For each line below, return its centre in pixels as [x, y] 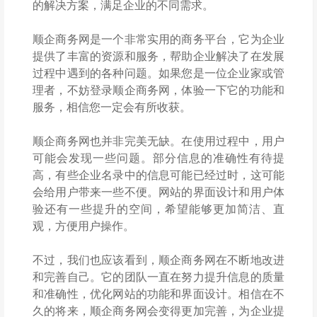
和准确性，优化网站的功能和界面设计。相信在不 [158, 293]
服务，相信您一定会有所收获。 [112, 106]
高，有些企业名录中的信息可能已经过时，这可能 [158, 174]
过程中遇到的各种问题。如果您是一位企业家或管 [158, 73]
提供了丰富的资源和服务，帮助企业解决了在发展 [158, 56]
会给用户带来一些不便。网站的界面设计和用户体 [158, 191]
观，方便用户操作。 [83, 225]
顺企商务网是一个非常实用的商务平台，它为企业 [158, 39]
